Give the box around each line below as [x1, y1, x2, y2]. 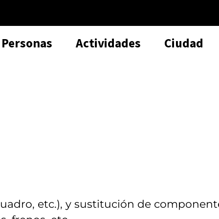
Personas [1, 35, 52, 51]
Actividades [76, 35, 141, 51]
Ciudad [164, 35, 203, 51]
